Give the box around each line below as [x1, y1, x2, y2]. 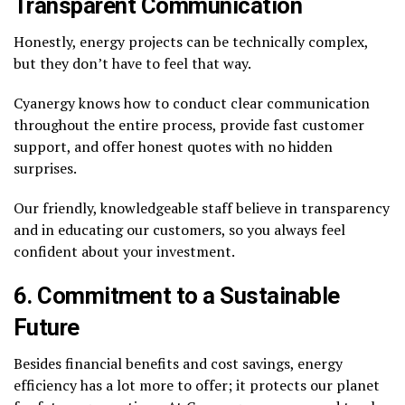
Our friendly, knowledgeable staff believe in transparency [14, 197, 390, 218]
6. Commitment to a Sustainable [14, 281, 340, 309]
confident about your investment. [14, 240, 235, 261]
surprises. [14, 157, 77, 178]
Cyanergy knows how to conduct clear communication [14, 92, 370, 113]
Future [14, 313, 80, 341]
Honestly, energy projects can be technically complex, [14, 31, 368, 52]
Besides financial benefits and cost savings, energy [14, 353, 343, 373]
